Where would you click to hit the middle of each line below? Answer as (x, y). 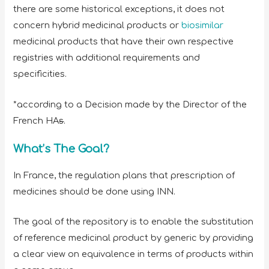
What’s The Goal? (62, 149)
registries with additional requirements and (107, 58)
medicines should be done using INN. (97, 192)
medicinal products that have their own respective (124, 42)
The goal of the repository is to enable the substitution (134, 222)
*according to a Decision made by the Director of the (130, 104)
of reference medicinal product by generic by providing (134, 238)
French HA (36, 120)
